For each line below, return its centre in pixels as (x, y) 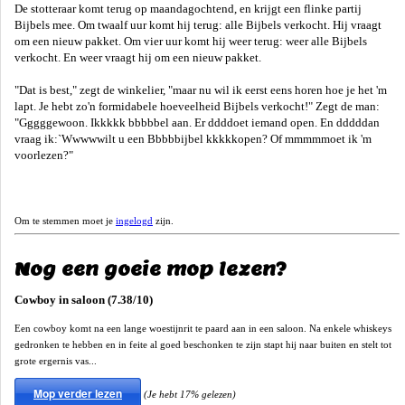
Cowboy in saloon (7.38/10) (84, 301)
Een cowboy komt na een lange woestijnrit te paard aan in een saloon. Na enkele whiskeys (203, 329)
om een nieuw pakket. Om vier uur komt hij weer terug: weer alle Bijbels (191, 42)
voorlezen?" (44, 155)
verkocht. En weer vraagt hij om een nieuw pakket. (138, 58)
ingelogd (134, 221)
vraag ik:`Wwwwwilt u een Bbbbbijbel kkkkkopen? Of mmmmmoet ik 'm (193, 139)
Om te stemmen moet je (65, 221)
